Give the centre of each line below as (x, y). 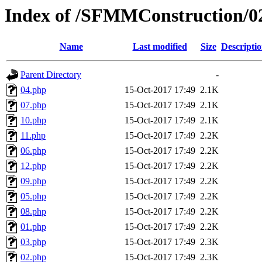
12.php (33, 166)
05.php (33, 196)
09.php (33, 181)
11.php (33, 136)
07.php (33, 105)
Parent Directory (51, 75)
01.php (33, 227)
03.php (33, 242)
